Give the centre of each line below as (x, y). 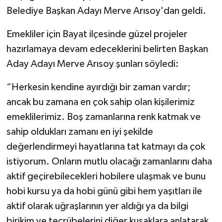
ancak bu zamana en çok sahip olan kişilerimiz (100, 102)
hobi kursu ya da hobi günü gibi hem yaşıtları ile (104, 191)
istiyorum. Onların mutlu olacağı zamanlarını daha (109, 161)
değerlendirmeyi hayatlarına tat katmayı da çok (106, 146)
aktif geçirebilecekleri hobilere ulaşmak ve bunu (106, 176)
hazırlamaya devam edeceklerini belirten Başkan (107, 49)
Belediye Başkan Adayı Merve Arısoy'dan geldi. (106, 11)
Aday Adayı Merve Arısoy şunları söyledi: (92, 64)
